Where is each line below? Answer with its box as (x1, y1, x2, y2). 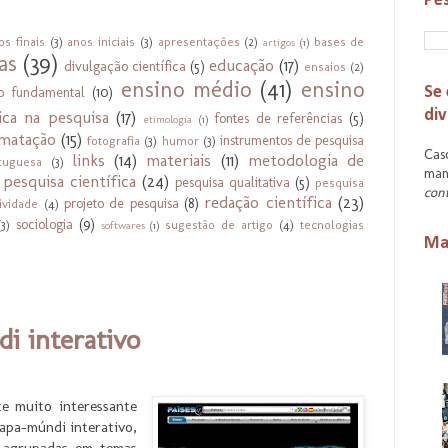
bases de (313, 33, 365, 49)
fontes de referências (214, 109, 343, 127)
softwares (100, 217, 145, 232)
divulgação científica (63, 57, 186, 75)
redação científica (204, 191, 332, 212)
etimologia (143, 111, 192, 126)
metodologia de (247, 149, 365, 170)
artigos (263, 34, 295, 49)
